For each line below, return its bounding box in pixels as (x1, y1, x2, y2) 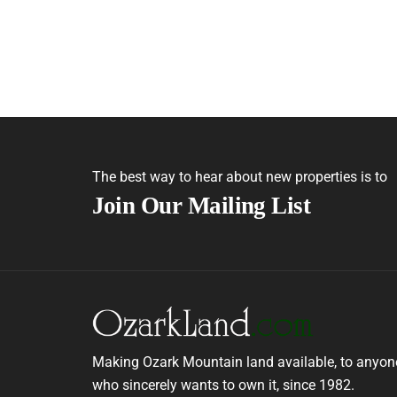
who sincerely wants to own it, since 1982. (91, 376, 354, 393)
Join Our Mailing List (91, 192, 311, 220)
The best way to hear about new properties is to (91, 168, 387, 186)
